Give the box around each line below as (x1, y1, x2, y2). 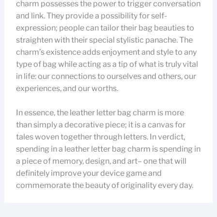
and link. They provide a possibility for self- (15, 11, 167, 20)
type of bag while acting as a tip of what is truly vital (15, 60, 198, 69)
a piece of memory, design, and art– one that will (15, 156, 186, 166)
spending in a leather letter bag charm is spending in (15, 144, 201, 154)
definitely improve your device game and (15, 169, 162, 178)
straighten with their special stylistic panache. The (15, 35, 193, 45)
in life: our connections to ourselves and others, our (15, 72, 196, 81)
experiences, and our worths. (15, 84, 118, 93)
